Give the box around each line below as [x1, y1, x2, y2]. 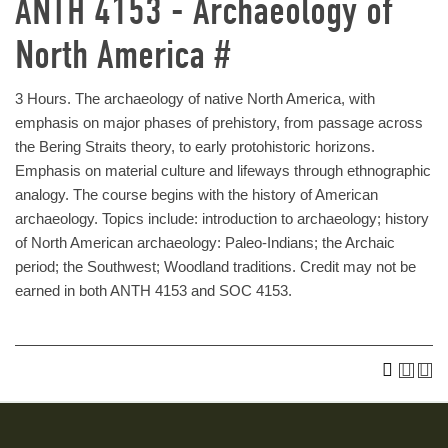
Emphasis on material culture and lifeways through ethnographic [15, 162, 431, 179]
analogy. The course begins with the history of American [15, 186, 378, 203]
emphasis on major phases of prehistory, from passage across [15, 114, 423, 131]
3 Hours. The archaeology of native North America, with [15, 90, 375, 107]
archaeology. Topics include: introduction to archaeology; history [15, 210, 429, 227]
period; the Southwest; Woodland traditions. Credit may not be [15, 258, 416, 275]
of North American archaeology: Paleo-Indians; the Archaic [15, 234, 395, 251]
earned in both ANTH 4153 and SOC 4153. [15, 282, 292, 299]
